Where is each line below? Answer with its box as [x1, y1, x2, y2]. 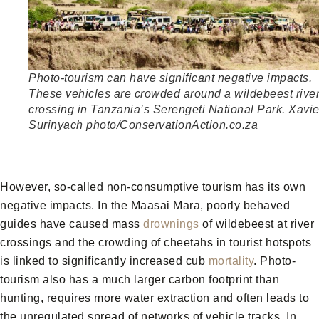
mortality [208, 255, 253, 268]
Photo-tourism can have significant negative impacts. [28, 72, 312, 85]
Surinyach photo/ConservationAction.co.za [28, 119, 258, 132]
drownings [143, 218, 199, 231]
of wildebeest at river [199, 218, 314, 231]
